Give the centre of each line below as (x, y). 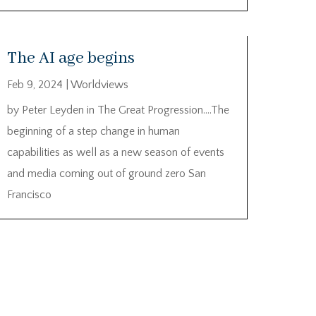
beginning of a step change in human (93, 131)
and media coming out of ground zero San (106, 173)
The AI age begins (71, 58)
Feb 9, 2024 (35, 84)
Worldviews (99, 84)
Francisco (29, 194)
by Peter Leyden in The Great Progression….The (118, 110)
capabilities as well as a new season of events (115, 152)
